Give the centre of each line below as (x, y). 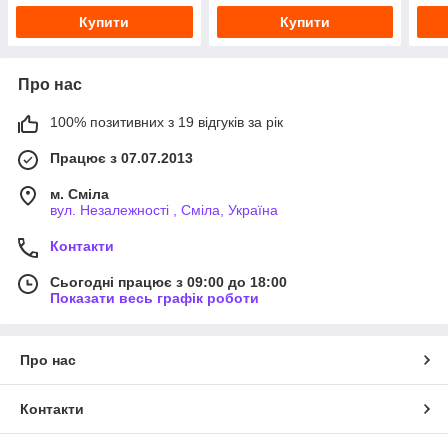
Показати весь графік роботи (154, 298)
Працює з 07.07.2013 (121, 158)
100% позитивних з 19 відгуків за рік (166, 122)
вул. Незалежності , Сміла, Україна (164, 210)
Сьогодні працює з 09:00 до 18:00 (168, 282)
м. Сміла (79, 194)
